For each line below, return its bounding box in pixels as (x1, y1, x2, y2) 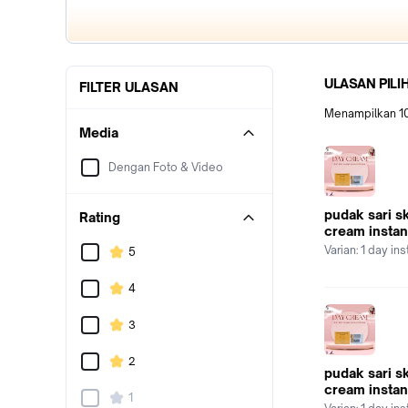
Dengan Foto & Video (108, 160, 223, 174)
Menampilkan (324, 107, 399, 120)
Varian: (324, 243, 361, 257)
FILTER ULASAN (79, 79, 178, 95)
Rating (79, 209, 120, 225)
